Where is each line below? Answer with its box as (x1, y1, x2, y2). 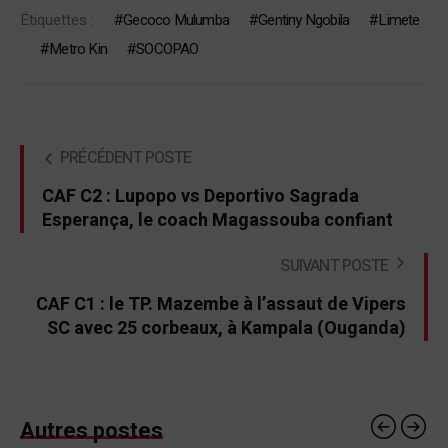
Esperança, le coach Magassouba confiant (42, 207, 393, 235)
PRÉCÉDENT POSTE (60, 146, 191, 171)
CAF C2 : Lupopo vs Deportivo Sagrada (42, 183, 359, 211)
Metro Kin (49, 38, 108, 61)
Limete (378, 9, 420, 32)
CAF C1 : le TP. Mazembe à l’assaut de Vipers (36, 291, 406, 319)
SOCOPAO (136, 38, 199, 61)
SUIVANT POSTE (280, 254, 388, 279)
